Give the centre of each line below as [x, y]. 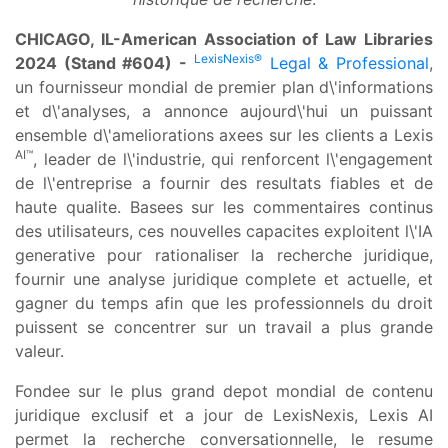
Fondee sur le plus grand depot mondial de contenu [224, 390]
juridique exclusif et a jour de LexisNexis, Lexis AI [224, 414]
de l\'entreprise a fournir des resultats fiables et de [224, 182]
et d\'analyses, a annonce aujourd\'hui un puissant [224, 110]
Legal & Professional [345, 62]
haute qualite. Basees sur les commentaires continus [224, 206]
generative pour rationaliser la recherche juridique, [224, 254]
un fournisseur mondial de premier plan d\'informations [224, 86]
